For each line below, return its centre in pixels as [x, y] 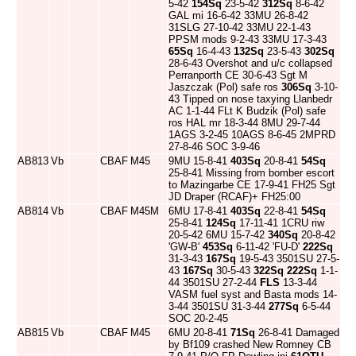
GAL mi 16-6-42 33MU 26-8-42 [238, 15]
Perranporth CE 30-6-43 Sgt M [238, 75]
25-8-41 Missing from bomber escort [252, 173]
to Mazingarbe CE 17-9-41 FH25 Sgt [252, 185]
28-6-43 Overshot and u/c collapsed [250, 63]
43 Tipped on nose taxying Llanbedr [250, 99]
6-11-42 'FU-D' [268, 247]
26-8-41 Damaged [297, 333]
